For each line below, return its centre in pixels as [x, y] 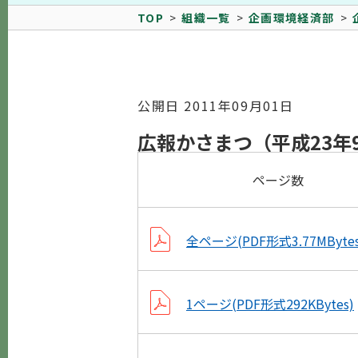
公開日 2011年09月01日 [216, 105]
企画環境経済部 [291, 18]
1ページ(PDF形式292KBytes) [270, 303]
